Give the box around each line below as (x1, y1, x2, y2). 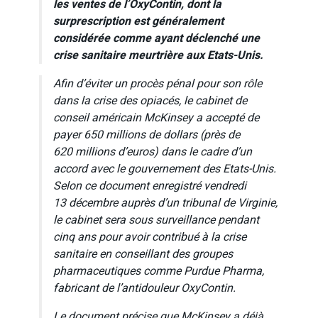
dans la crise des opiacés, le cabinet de (53, 92, 247, 109)
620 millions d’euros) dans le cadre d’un (53, 143, 252, 160)
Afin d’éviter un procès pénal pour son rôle (53, 75, 262, 92)
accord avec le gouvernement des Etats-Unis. (53, 160, 276, 177)
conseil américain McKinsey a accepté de (53, 109, 259, 126)
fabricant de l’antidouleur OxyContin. (53, 279, 236, 297)
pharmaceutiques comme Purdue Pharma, (53, 262, 264, 280)
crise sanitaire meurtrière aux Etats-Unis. (53, 46, 263, 64)
